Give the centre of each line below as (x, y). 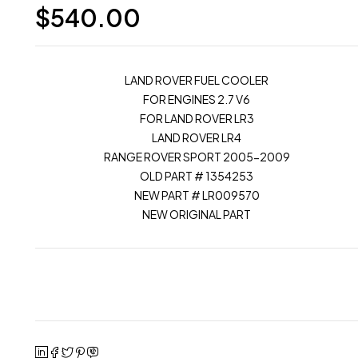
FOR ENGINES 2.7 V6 (197, 99)
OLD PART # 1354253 (197, 176)
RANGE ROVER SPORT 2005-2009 (197, 157)
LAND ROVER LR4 (197, 137)
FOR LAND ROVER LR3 (197, 118)
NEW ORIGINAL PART (197, 214)
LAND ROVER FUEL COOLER (197, 80)
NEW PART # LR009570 (197, 195)
